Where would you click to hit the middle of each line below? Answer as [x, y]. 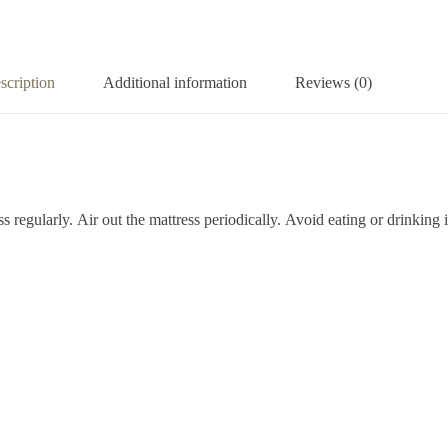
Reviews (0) [333, 82]
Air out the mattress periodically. [181, 219]
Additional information [174, 82]
